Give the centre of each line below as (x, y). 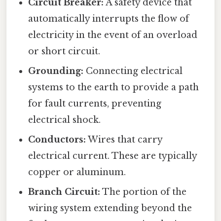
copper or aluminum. (77, 172)
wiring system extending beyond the (110, 208)
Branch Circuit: (64, 192)
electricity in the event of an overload (113, 35)
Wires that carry (124, 140)
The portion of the (144, 192)
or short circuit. (64, 52)
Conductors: (57, 140)
